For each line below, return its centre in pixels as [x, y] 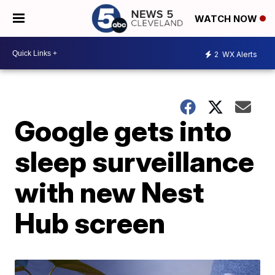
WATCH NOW [227, 19]
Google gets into [123, 131]
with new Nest [110, 192]
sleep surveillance [135, 161]
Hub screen [90, 223]
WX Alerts [239, 54]
